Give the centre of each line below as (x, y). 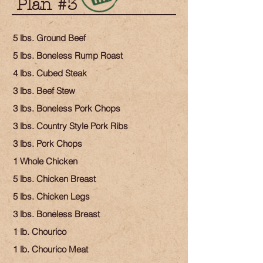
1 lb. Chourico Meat (50, 249)
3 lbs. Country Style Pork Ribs (70, 126)
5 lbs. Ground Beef (49, 38)
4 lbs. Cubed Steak (50, 73)
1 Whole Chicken (45, 161)
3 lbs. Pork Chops (48, 144)
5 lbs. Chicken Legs (51, 196)
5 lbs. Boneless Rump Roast (68, 55)
